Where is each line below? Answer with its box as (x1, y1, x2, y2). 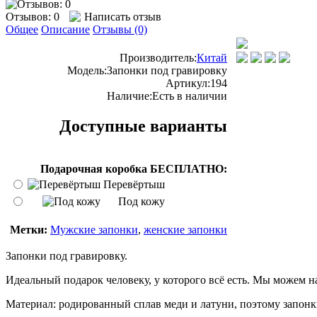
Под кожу (118, 195, 165, 207)
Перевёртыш (103, 178, 165, 190)
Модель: (67, 64, 107, 76)
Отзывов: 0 (6, 10, 59, 23)
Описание (41, 23, 90, 35)
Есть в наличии (152, 89, 227, 102)
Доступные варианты (59, 116, 227, 135)
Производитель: (120, 51, 197, 64)
